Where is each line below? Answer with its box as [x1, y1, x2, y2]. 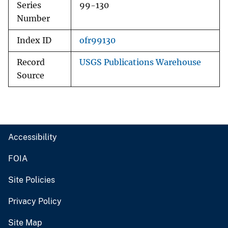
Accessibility [8, 132, 57, 142]
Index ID [17, 36, 51, 46]
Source [17, 71, 44, 81]
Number [17, 14, 50, 24]
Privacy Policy [8, 196, 62, 207]
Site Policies [8, 175, 55, 185]
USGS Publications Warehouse [79, 58, 201, 68]
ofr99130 [79, 36, 116, 46]
